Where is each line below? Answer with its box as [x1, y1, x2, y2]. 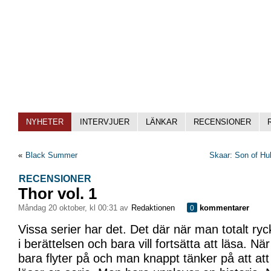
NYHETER [26, 117, 64, 126]
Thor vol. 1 [18, 184, 97, 203]
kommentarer [197, 203, 249, 212]
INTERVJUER [80, 117, 129, 126]
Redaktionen [131, 203, 175, 212]
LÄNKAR [146, 117, 177, 126]
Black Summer [25, 151, 77, 160]
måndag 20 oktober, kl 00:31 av [25, 203, 131, 212]
